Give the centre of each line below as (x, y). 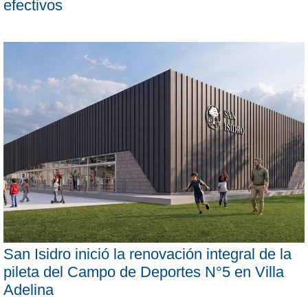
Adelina (29, 289)
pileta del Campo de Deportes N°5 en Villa (144, 272)
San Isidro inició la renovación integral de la (147, 254)
